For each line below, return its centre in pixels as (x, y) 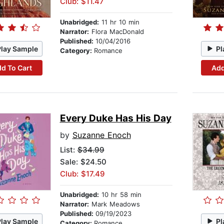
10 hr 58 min (120, 195)
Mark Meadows (114, 204)
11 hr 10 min (119, 22)
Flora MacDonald (116, 32)
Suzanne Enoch (101, 135)
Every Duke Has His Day (115, 118)
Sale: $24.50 (83, 162)
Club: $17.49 (82, 174)
